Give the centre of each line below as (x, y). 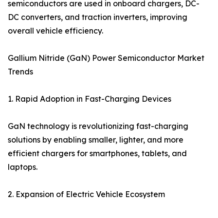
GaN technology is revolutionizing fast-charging (98, 126)
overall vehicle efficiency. (55, 31)
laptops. (23, 167)
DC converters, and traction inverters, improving (98, 17)
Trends (20, 72)
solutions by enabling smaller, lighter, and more (96, 140)
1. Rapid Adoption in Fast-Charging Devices (90, 99)
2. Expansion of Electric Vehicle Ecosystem (86, 194)
